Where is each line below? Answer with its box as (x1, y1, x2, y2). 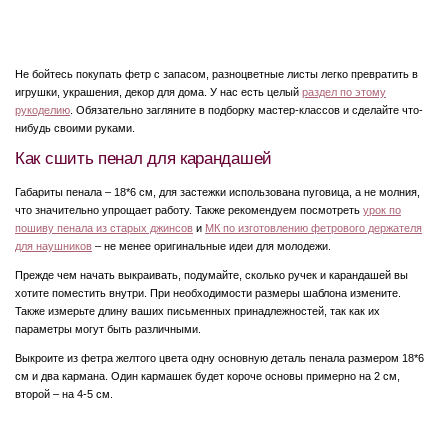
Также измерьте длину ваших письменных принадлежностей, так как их (15, 305, 380, 318)
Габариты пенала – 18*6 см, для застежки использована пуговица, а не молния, (15, 185, 420, 198)
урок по (363, 203, 401, 216)
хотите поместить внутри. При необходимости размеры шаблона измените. (15, 287, 401, 300)
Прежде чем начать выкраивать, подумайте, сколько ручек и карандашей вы (15, 269, 408, 282)
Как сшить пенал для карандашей (15, 148, 272, 168)
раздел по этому (302, 85, 386, 98)
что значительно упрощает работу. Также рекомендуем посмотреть (15, 203, 363, 216)
